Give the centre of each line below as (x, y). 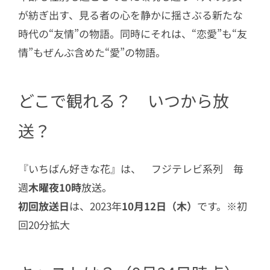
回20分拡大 (44, 224)
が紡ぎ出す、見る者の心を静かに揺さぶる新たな (130, 14)
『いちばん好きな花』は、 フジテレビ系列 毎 (131, 168)
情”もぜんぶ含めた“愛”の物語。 (92, 52)
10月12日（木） (159, 206)
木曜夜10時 (55, 187)
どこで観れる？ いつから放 (124, 101)
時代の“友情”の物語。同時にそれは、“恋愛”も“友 (133, 33)
